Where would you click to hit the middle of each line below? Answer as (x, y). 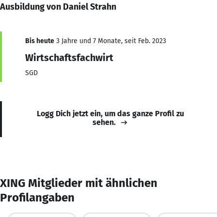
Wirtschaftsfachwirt (69, 57)
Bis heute (40, 41)
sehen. (104, 122)
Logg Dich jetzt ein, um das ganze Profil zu (110, 113)
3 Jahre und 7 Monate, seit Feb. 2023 (110, 41)
